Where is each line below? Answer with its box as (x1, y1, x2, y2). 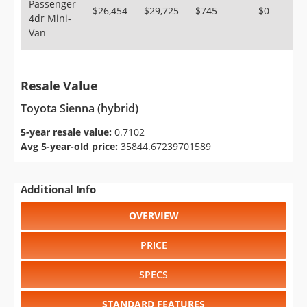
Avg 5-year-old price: (21, 140, 118, 153)
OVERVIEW (128, 209, 179, 222)
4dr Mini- (29, 12, 71, 25)
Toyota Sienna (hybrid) (21, 101, 138, 116)
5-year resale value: (21, 125, 112, 138)
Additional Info (21, 182, 96, 196)
